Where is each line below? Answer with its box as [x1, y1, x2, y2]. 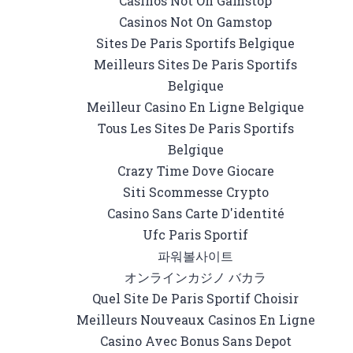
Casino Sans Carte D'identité [106, 205, 284, 221]
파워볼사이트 [158, 247, 233, 264]
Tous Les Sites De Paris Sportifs [97, 120, 294, 136]
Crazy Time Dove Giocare [117, 162, 274, 179]
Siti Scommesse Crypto [122, 184, 269, 200]
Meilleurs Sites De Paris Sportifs [94, 56, 297, 72]
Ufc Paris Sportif [143, 226, 248, 243]
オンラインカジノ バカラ [124, 269, 266, 285]
